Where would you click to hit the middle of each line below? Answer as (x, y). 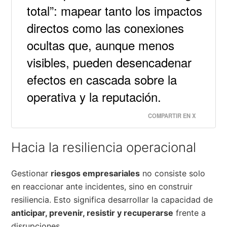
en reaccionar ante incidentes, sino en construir (102, 186)
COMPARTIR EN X (172, 115)
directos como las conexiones (106, 27)
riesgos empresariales (96, 173)
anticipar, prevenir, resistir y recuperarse (92, 213)
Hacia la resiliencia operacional (104, 147)
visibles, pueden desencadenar (109, 62)
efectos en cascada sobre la (102, 79)
